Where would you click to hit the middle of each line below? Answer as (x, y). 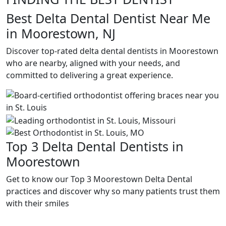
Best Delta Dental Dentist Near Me (108, 18)
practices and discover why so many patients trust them (113, 191)
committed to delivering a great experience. (90, 75)
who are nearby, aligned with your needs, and (93, 63)
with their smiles (38, 203)
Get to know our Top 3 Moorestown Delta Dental (99, 179)
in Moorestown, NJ (61, 33)
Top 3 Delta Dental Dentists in (95, 146)
